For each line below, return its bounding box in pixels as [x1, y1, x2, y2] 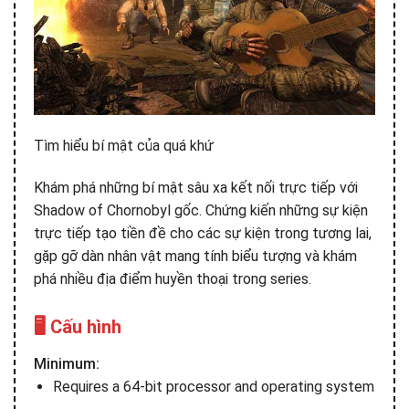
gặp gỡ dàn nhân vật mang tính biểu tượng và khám [34, 247, 357, 266]
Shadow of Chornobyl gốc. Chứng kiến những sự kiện [34, 202, 368, 220]
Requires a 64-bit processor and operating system [52, 378, 374, 396]
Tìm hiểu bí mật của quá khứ [34, 137, 214, 155]
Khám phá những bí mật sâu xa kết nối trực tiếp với [34, 179, 358, 197]
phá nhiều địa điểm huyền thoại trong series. [34, 270, 311, 288]
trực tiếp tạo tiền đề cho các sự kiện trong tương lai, [34, 225, 372, 243]
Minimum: [34, 355, 100, 373]
